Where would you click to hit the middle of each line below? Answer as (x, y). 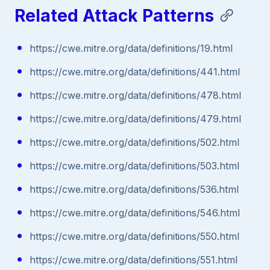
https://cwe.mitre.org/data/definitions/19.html (131, 48)
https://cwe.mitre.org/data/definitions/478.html (135, 95)
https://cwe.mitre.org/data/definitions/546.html (134, 212)
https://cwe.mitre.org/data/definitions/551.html (133, 259)
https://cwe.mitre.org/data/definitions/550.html (134, 236)
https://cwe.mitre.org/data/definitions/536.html (134, 189)
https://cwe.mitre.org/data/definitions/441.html (134, 71)
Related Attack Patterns (114, 15)
